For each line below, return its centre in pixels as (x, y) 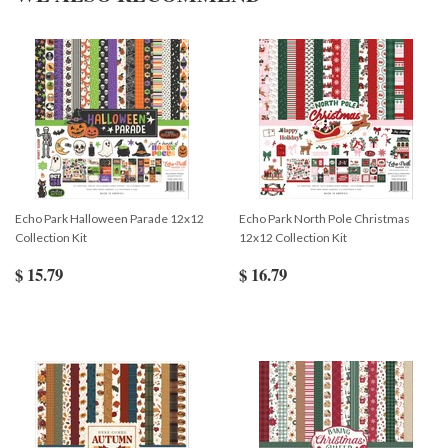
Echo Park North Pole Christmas (324, 218)
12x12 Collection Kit (293, 237)
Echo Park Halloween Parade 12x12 (109, 218)
